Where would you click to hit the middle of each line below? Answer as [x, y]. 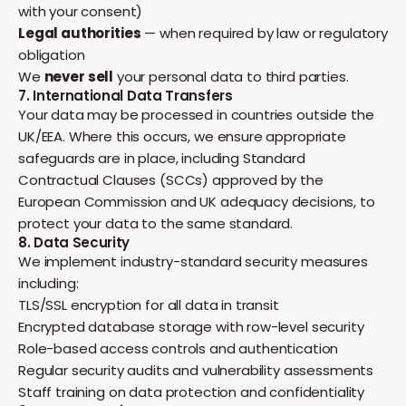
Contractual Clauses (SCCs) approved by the [171, 180]
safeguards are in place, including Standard [162, 158]
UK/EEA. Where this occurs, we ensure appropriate [182, 136]
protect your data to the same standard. [156, 223]
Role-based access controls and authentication [179, 348]
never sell [79, 77]
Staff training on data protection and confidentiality [192, 392]
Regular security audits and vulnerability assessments [196, 370]
